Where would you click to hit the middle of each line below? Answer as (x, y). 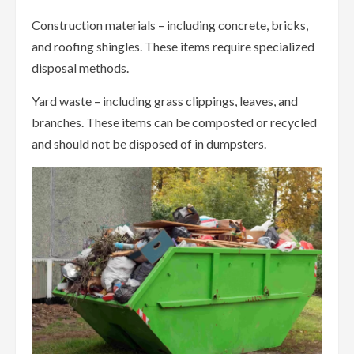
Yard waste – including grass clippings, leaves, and (165, 101)
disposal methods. (80, 68)
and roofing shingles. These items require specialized (173, 47)
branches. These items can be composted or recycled (174, 122)
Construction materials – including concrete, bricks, (170, 25)
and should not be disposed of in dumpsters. (149, 144)
